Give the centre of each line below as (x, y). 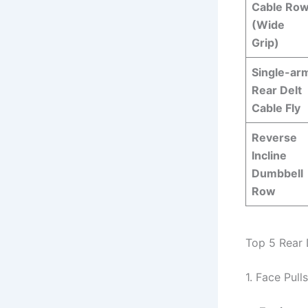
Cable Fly (276, 108)
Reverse (274, 138)
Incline (269, 156)
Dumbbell (277, 174)
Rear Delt (277, 90)
